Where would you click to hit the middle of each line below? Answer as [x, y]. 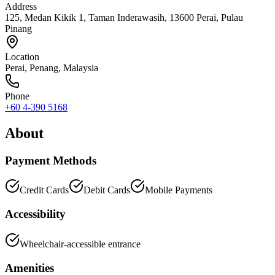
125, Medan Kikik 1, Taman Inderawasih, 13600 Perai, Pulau [124, 17]
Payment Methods [51, 160]
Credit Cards [44, 190]
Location [22, 56]
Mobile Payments [179, 190]
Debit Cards [107, 190]
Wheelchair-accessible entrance [80, 244]
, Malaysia [78, 68]
